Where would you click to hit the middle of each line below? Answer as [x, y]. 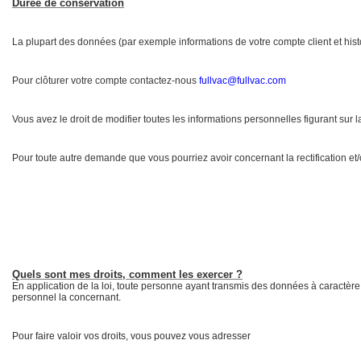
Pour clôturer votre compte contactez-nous [106, 80]
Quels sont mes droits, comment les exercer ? [127, 274]
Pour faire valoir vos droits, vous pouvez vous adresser [133, 336]
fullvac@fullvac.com [243, 80]
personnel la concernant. [66, 297]
